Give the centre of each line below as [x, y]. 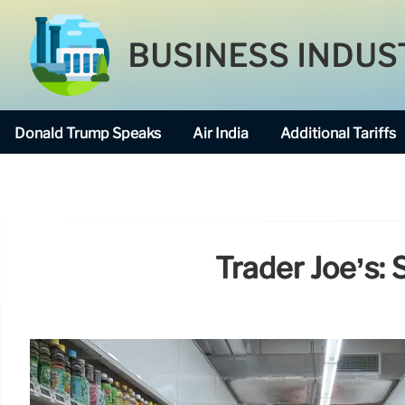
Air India [221, 133]
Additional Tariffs [338, 133]
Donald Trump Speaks [88, 133]
